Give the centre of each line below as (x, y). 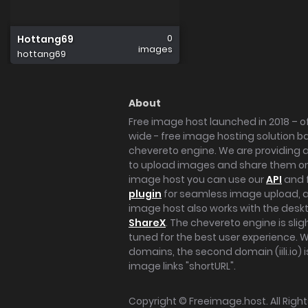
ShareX (147, 223)
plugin (145, 194)
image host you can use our (197, 179)
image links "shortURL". (182, 266)
